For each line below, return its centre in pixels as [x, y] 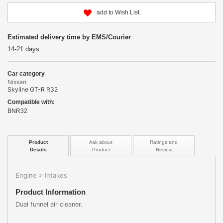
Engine [26, 175]
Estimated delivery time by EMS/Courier [69, 37]
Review [164, 149]
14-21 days [23, 49]
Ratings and [164, 142]
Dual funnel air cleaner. [49, 204]
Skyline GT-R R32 [33, 90]
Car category [26, 74]
